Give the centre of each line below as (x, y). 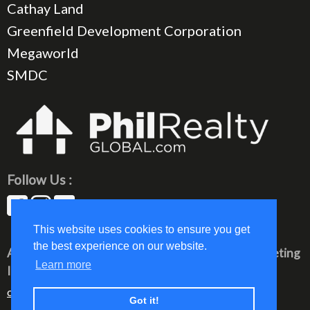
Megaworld (43, 52)
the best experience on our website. (120, 246)
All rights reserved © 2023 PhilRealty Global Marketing (154, 253)
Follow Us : (39, 180)
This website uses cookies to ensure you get (142, 230)
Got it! (144, 301)
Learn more (64, 265)
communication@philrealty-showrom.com (107, 292)
